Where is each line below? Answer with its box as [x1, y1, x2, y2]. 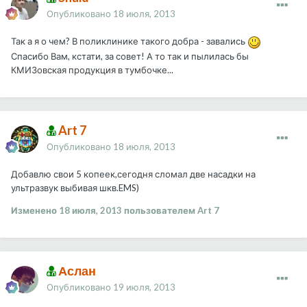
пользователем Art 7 [122, 205, 219, 217]
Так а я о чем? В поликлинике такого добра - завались [11, 36, 247, 47]
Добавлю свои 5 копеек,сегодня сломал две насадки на [11, 169, 256, 180]
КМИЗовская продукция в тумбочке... [11, 64, 173, 76]
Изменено [11, 205, 59, 217]
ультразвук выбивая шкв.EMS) [11, 182, 139, 194]
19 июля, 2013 [113, 282, 175, 293]
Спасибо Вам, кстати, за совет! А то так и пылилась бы [11, 51, 249, 62]
